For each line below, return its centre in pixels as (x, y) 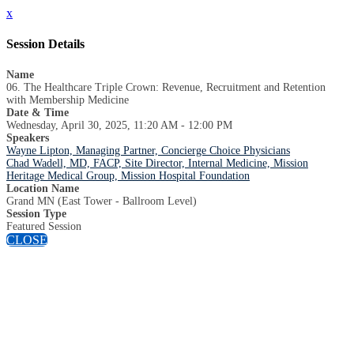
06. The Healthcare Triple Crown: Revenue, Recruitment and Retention (166, 87)
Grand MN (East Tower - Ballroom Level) (102, 201)
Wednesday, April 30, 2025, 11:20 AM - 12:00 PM (119, 125)
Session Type (36, 213)
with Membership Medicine (68, 100)
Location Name (43, 188)
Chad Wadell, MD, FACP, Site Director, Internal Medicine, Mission (157, 163)
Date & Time (38, 112)
